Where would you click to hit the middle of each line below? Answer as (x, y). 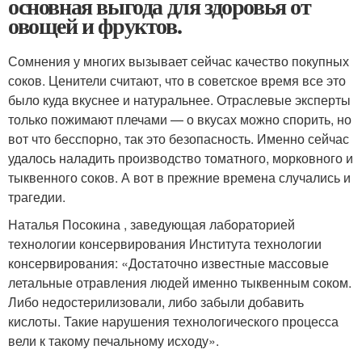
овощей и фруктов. (95, 25)
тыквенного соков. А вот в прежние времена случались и (179, 177)
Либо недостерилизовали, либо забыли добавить (156, 302)
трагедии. (37, 197)
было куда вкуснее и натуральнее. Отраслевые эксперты (179, 100)
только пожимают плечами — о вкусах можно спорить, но (180, 119)
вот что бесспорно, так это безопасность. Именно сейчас (179, 139)
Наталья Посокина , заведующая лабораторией (152, 224)
